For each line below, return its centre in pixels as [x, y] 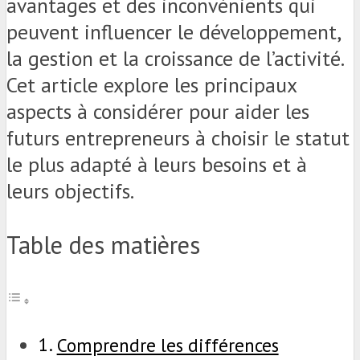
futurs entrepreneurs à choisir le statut [178, 137]
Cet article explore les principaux [151, 84]
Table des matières [103, 244]
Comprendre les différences [168, 344]
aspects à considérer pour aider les [158, 111]
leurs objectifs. [70, 190]
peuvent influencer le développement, [173, 31]
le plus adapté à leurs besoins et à [157, 164]
